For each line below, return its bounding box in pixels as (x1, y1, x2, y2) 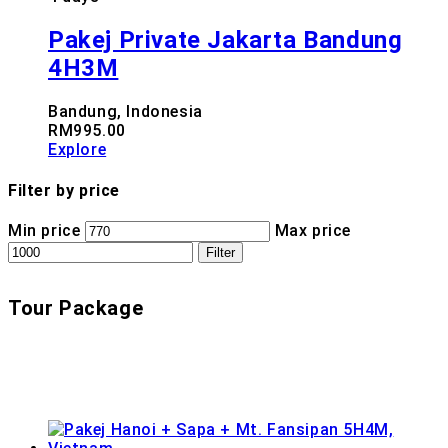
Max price (274, 220, 352, 240)
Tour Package (8, 296, 144, 321)
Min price (8, 220, 81, 240)
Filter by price (8, 180, 120, 200)
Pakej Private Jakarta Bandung (48, 26, 403, 55)
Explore (48, 140, 107, 160)
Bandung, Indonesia (48, 102, 203, 122)
